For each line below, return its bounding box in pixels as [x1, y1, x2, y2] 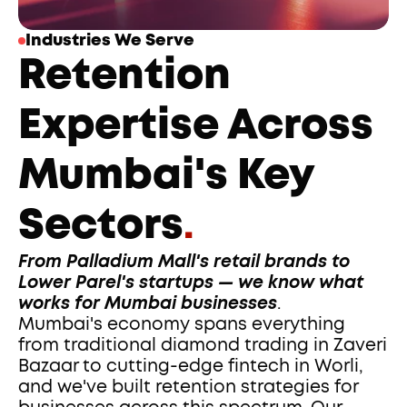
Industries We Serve [25, 33, 195, 49]
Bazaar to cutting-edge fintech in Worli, [18, 358, 364, 375]
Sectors [18, 204, 184, 246]
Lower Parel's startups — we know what [18, 274, 364, 292]
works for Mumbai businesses [18, 295, 278, 313]
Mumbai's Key [18, 154, 315, 196]
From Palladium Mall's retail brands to [18, 253, 351, 271]
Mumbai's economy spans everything [18, 316, 346, 333]
